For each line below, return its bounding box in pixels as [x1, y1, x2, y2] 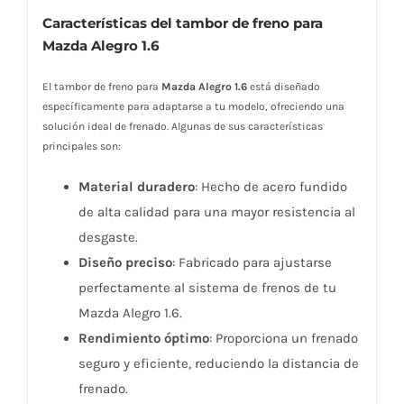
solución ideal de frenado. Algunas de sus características [41, 120, 323, 133]
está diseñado [246, 80, 320, 94]
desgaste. [78, 229, 138, 246]
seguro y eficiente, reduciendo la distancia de [78, 355, 359, 372]
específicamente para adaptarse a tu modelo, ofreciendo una [41, 100, 344, 114]
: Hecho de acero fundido [194, 179, 347, 196]
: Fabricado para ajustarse [171, 254, 332, 271]
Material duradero [78, 179, 195, 196]
